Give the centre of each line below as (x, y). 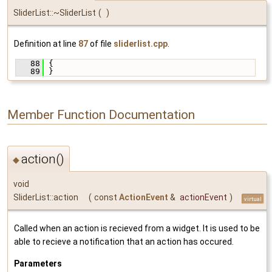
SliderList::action (46, 197)
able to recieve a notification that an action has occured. (124, 241)
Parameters (38, 263)
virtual (253, 199)
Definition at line (46, 44)
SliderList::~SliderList (55, 13)
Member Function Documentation (101, 114)
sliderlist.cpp (141, 44)
